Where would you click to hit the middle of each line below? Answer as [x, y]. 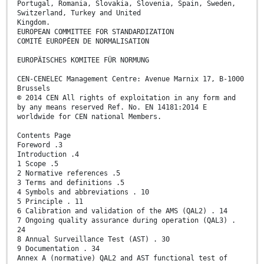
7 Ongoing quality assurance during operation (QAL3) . [126, 221]
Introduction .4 [48, 155]
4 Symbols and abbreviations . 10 [83, 192]
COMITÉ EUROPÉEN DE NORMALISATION [83, 42]
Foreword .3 [40, 145]
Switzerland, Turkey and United [79, 13]
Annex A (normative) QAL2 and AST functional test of [122, 258]
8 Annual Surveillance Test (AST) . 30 [93, 240]
